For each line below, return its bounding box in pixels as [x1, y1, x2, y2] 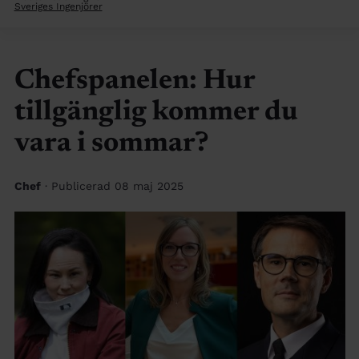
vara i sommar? [14, 130, 209, 159]
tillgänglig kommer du [14, 99, 298, 127]
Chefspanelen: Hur [14, 67, 255, 96]
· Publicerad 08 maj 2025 [44, 179, 184, 192]
